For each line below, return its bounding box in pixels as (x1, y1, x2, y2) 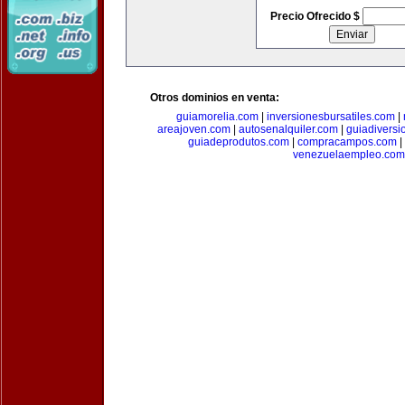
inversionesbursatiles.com (266, 110, 395, 123)
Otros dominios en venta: (150, 91, 279, 104)
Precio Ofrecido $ (269, 10, 363, 23)
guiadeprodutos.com (187, 136, 289, 148)
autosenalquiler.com (238, 123, 338, 136)
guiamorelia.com (175, 110, 259, 123)
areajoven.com (156, 123, 231, 136)
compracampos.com (297, 136, 397, 148)
